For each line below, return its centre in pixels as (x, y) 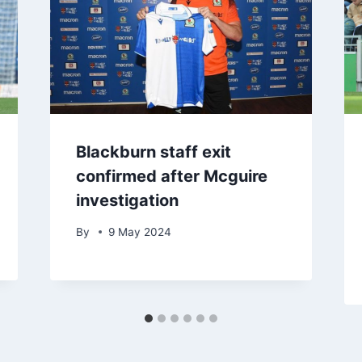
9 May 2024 (139, 232)
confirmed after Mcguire (171, 177)
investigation (127, 201)
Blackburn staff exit (153, 152)
